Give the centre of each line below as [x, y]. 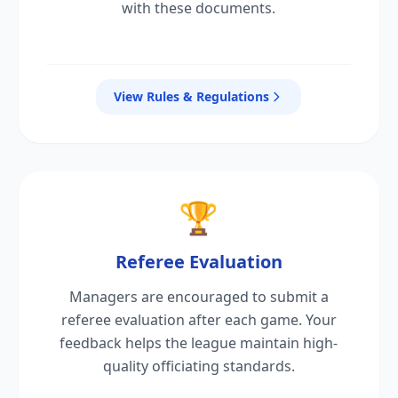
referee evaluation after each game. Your [199, 320]
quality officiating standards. [199, 366]
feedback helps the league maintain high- [199, 343]
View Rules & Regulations [192, 96]
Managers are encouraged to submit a [199, 297]
